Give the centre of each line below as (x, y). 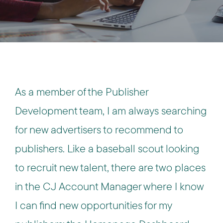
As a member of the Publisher (82, 92)
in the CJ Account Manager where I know (109, 186)
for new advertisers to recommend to (99, 129)
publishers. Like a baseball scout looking (107, 148)
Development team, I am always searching (111, 111)
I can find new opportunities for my (93, 205)
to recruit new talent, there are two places (110, 167)
